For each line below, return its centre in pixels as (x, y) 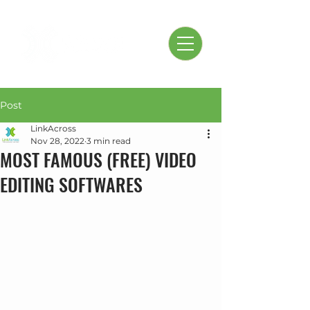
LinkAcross (53, 128)
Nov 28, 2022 (57, 141)
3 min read (109, 141)
